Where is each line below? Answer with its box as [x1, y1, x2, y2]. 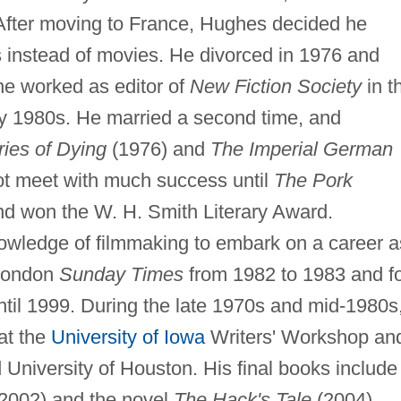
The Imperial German [209, 137, 393, 160]
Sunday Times [58, 262, 183, 286]
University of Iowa [50, 325, 205, 348]
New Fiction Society [189, 74, 362, 98]
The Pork [273, 168, 353, 192]
